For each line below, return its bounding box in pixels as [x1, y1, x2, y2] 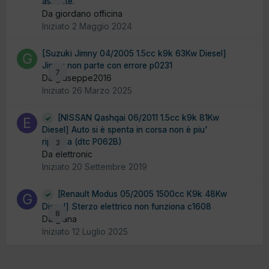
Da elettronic [42, 149, 92, 160]
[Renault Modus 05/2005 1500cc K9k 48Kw [58, 189, 227, 199]
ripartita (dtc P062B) [42, 137, 122, 147]
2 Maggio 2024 [72, 20, 132, 31]
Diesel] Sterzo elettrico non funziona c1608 [42, 201, 211, 211]
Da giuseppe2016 [42, 72, 112, 83]
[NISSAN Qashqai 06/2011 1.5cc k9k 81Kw [58, 112, 219, 122]
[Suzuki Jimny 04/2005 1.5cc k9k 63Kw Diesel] [42, 48, 226, 58]
